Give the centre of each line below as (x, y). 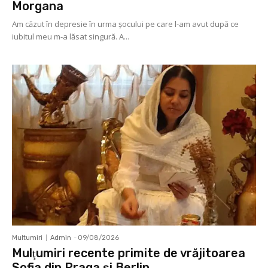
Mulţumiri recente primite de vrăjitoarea (129, 253)
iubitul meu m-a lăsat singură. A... (71, 37)
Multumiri (27, 238)
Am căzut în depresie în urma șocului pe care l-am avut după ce (125, 24)
